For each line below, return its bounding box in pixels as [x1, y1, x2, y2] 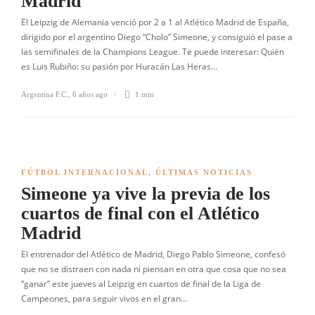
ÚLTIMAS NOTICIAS [155, 168, 252, 176]
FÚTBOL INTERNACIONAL [21, 168, 148, 176]
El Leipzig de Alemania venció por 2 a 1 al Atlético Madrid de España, [21, 16, 289, 28]
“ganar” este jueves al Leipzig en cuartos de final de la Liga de [21, 278, 261, 290]
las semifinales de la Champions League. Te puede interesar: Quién [21, 46, 284, 58]
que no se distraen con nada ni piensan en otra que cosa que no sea [21, 263, 286, 275]
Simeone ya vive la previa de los [21, 184, 270, 204]
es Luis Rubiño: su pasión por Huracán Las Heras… [21, 60, 217, 72]
